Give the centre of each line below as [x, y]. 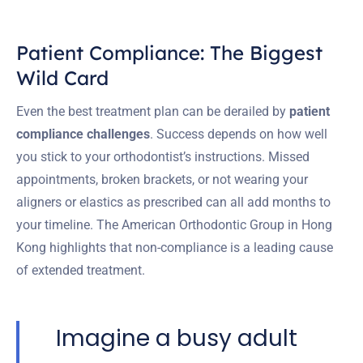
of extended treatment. [81, 270]
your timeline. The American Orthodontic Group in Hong [174, 224]
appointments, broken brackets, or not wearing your [162, 179]
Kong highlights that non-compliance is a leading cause [175, 247]
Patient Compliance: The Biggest [169, 52]
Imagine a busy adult [177, 338]
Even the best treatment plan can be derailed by [153, 111]
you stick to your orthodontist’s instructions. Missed [163, 156]
